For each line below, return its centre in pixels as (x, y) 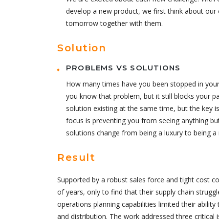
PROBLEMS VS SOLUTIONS (123, 68)
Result (76, 157)
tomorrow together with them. (114, 23)
